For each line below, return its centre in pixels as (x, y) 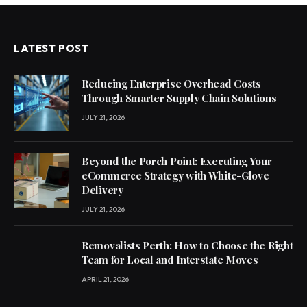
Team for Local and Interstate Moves (170, 260)
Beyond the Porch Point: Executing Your (177, 161)
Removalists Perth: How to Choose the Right (187, 245)
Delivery (102, 190)
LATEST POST (51, 48)
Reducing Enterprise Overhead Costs (171, 84)
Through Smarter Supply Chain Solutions (179, 98)
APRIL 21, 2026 (105, 279)
